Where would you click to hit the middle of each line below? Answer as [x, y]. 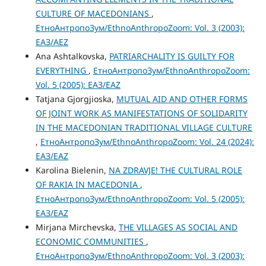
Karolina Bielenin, [72, 170]
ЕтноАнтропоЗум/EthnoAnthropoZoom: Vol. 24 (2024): [147, 142]
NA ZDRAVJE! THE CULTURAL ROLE [175, 170]
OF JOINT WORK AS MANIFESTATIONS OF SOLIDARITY [141, 113]
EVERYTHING [62, 71]
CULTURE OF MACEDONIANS [93, 14]
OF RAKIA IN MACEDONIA [88, 185]
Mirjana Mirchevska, [77, 227]
